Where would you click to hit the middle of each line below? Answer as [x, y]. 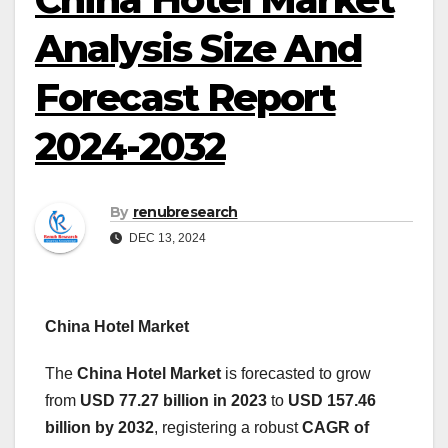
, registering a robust [228, 428]
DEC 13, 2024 [166, 238]
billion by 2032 [99, 428]
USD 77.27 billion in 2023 [173, 401]
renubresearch [185, 212]
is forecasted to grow [296, 374]
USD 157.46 [332, 401]
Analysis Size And [198, 48]
